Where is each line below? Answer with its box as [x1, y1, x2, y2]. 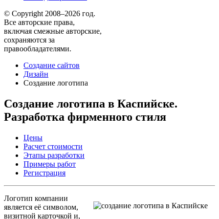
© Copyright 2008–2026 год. [4, 9, 95, 18]
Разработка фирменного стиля [4, 110, 166, 123]
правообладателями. [4, 44, 71, 53]
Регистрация [23, 168, 66, 177]
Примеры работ [23, 159, 76, 168]
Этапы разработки [23, 151, 85, 159]
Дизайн [23, 70, 48, 78]
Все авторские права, [4, 18, 75, 26]
